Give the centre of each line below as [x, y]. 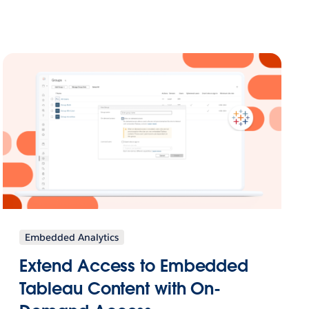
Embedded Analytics [72, 237]
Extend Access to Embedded [134, 266]
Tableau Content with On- [120, 288]
